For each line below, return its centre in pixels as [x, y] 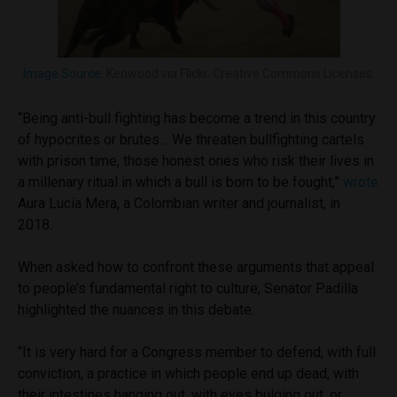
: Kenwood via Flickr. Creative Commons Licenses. [237, 74]
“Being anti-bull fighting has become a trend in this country [197, 119]
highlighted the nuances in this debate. [138, 310]
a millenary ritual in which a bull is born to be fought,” [180, 183]
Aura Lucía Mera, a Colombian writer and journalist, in [179, 204]
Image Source [62, 74]
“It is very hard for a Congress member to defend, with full [197, 353]
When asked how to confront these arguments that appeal [196, 268]
